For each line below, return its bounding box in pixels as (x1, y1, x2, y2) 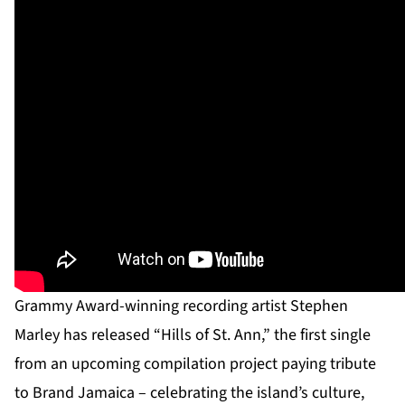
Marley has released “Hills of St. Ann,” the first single (14, 324, 371, 346)
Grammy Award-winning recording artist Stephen (14, 295, 348, 317)
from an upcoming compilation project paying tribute (14, 353, 376, 375)
